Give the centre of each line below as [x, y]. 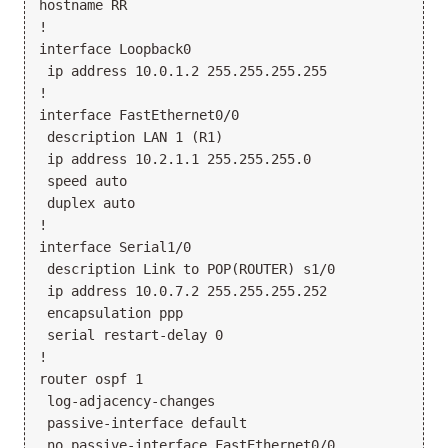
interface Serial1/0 [115, 246]
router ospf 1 [91, 378]
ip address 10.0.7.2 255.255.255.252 [183, 290]
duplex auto [87, 202]
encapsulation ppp [111, 312]
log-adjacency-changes [127, 400]
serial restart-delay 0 [131, 334]
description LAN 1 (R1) [131, 136]
